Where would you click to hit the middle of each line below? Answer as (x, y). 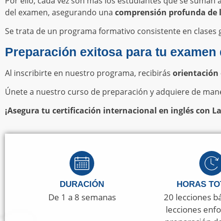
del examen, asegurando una (59, 12)
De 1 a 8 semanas (82, 197)
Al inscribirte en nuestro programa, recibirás (89, 73)
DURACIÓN (82, 184)
